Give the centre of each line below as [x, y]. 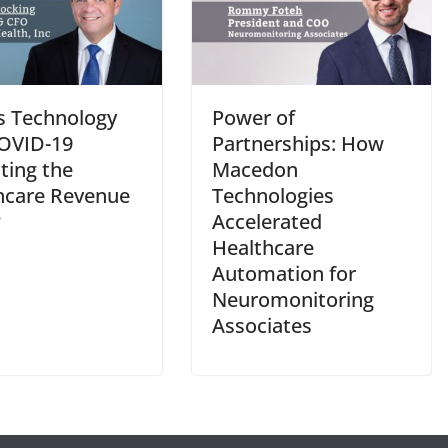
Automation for [284, 273]
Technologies [273, 195]
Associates [262, 325]
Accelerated [267, 221]
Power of [253, 117]
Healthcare [263, 247]
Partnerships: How [298, 143]
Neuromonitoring [293, 299]
